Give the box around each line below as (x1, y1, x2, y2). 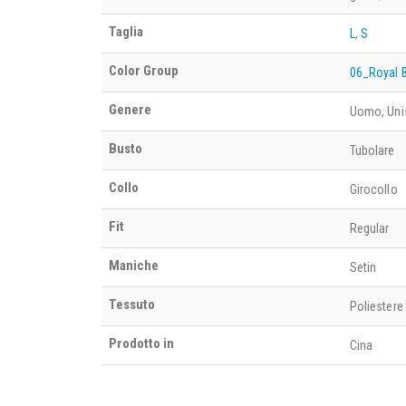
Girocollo (350, 181, 398, 197)
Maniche (109, 256, 159, 274)
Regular (350, 220, 390, 236)
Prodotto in (109, 334, 174, 352)
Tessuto (109, 295, 155, 313)
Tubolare (350, 142, 395, 158)
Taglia (109, 23, 143, 40)
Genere (109, 101, 151, 118)
